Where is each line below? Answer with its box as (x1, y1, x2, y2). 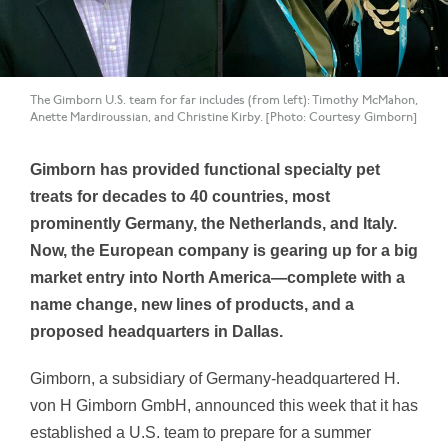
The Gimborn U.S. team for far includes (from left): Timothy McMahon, (30, 93, 418, 109)
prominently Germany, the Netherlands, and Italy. (30, 215, 397, 233)
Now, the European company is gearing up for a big (30, 242, 418, 260)
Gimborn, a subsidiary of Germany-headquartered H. (30, 370, 400, 388)
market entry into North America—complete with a (30, 269, 405, 287)
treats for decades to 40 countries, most (30, 188, 330, 206)
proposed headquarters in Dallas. (30, 323, 283, 341)
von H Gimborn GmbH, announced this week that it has (30, 397, 418, 415)
